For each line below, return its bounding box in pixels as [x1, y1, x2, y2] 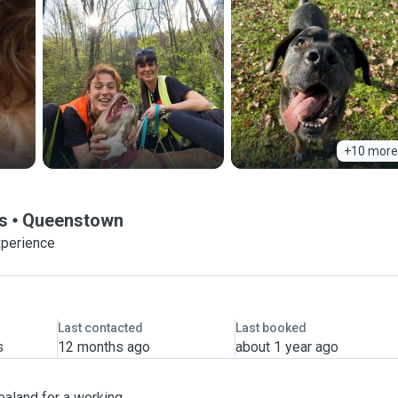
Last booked [235, 321, 306, 335]
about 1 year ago [235, 338, 338, 355]
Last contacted [57, 321, 143, 335]
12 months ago [57, 338, 150, 355]
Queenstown [22, 210, 123, 231]
